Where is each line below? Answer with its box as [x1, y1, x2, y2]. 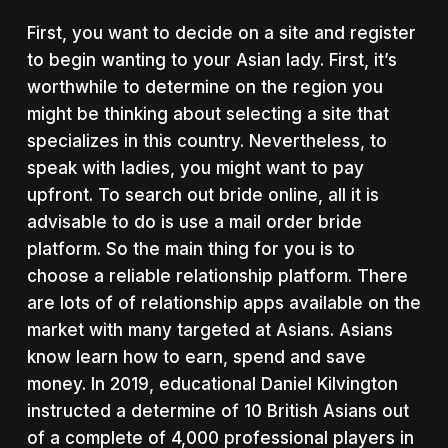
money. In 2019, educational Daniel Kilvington [26, 373, 398, 394]
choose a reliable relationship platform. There [26, 265, 408, 286]
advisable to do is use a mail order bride [26, 211, 362, 232]
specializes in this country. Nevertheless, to [26, 130, 387, 151]
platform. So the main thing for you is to [26, 238, 355, 259]
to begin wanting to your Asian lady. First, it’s [26, 49, 397, 70]
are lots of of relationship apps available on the [26, 292, 421, 313]
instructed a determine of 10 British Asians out [26, 400, 409, 421]
